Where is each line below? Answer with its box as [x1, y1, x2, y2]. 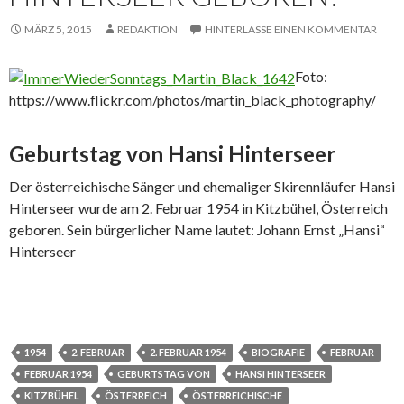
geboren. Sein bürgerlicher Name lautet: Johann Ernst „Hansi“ [9, 220, 385, 238]
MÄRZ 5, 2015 [24, 22, 92, 36]
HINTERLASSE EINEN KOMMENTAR [205, 22, 377, 36]
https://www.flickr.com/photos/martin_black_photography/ [9, 90, 376, 108]
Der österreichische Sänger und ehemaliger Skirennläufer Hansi [9, 177, 395, 195]
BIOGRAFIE [252, 345, 305, 358]
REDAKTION [117, 22, 178, 36]
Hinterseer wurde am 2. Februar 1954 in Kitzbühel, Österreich [9, 198, 388, 216]
